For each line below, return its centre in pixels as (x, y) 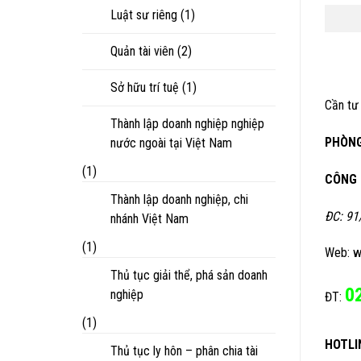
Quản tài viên (142, 51)
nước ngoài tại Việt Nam (171, 143)
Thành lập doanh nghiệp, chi (179, 199)
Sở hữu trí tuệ (145, 87)
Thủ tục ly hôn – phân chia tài (184, 351)
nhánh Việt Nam (149, 218)
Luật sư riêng (144, 15)
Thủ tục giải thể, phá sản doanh (189, 275)
